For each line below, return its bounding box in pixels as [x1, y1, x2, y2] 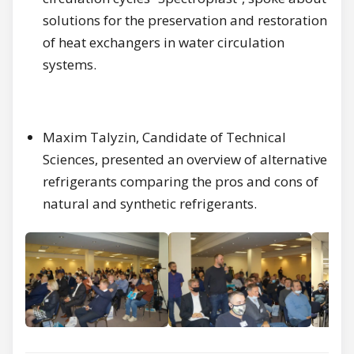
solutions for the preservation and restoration [43, 11, 327, 30]
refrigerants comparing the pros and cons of [43, 172, 318, 191]
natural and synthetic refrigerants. [43, 194, 257, 213]
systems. [43, 55, 96, 74]
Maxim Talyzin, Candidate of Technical [43, 128, 286, 147]
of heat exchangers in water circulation [43, 33, 284, 52]
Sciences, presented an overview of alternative [43, 150, 327, 169]
